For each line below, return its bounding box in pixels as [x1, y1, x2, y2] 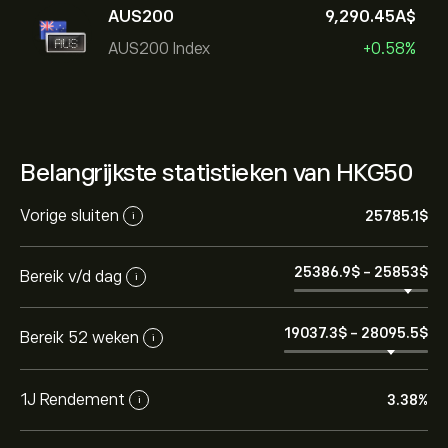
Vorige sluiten [20, 206, 119, 225]
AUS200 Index [108, 39, 210, 58]
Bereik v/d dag [20, 267, 122, 286]
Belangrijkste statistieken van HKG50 [20, 159, 412, 186]
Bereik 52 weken [20, 328, 139, 347]
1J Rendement [20, 390, 125, 409]
